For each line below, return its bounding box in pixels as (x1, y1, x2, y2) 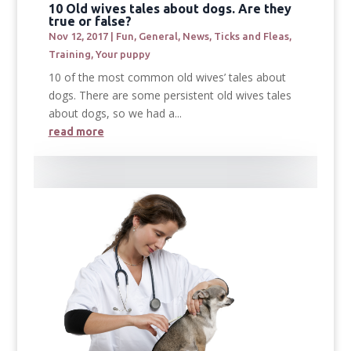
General (138, 31, 178, 42)
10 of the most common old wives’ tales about (48, 70, 286, 85)
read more (48, 125, 104, 139)
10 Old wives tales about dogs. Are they (48, 2, 291, 16)
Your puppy (95, 49, 150, 60)
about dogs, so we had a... (48, 106, 182, 121)
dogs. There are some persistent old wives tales (48, 88, 291, 103)
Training (48, 49, 91, 60)
